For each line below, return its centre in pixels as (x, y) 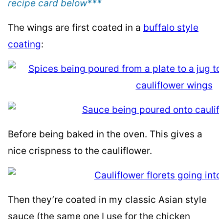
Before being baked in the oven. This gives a (105, 134)
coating (24, 44)
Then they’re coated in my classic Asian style (107, 200)
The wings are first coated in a (76, 28)
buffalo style (171, 28)
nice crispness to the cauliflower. (80, 151)
